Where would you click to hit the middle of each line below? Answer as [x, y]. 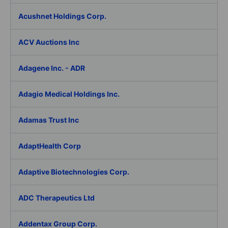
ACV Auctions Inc [49, 42]
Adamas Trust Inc [49, 120]
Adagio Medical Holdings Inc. [69, 94]
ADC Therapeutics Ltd [56, 198]
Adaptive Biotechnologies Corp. [74, 172]
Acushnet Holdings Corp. [62, 16]
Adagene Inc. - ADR [52, 68]
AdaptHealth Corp [50, 146]
